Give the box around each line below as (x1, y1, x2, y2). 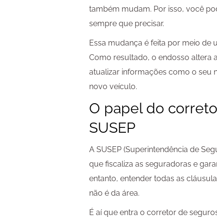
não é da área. (89, 188, 140, 198)
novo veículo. (89, 82, 138, 92)
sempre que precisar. (89, 19, 165, 29)
